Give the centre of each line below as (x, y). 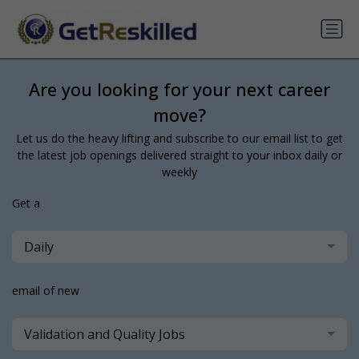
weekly (179, 172)
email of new (46, 291)
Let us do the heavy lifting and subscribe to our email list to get (179, 139)
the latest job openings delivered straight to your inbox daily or (179, 155)
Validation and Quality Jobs (105, 335)
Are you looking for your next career (179, 90)
